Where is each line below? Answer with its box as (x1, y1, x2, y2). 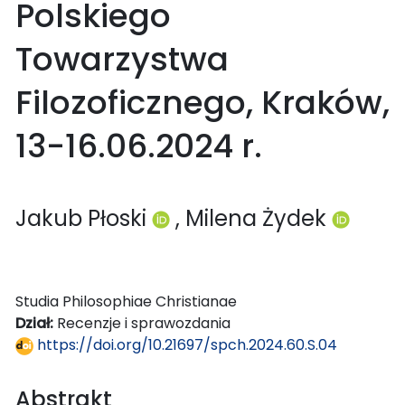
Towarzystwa (15, 35, 229, 82)
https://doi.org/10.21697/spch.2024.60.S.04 (33, 334, 337, 355)
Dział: (15, 312, 57, 334)
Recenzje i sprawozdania (57, 312, 231, 334)
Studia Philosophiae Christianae (15, 290, 237, 312)
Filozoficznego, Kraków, (15, 79, 390, 126)
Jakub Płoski (15, 202, 152, 233)
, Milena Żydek (175, 202, 332, 233)
